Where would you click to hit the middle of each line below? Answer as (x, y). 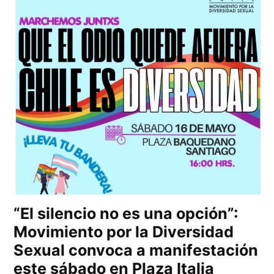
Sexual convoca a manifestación (136, 250)
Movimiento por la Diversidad (124, 231)
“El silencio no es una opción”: (126, 213)
